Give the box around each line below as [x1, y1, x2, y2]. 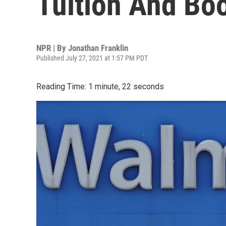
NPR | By [36, 43, 68, 53]
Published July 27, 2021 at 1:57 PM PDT [36, 54, 148, 62]
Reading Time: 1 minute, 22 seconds [36, 82, 164, 91]
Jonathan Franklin [68, 43, 128, 53]
